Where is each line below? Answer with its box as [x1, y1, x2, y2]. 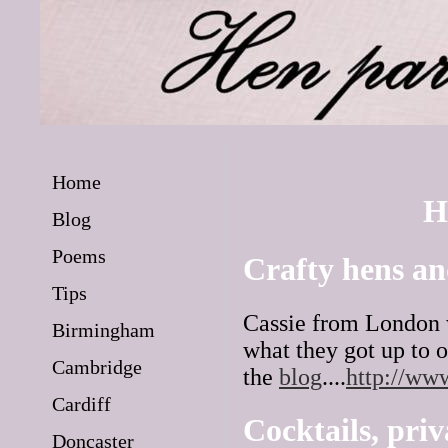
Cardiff [52, 393, 111, 415]
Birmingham [52, 319, 155, 341]
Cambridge [52, 356, 142, 378]
